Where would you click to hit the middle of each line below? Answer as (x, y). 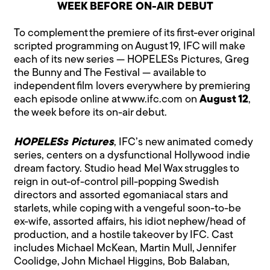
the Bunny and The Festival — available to (110, 73)
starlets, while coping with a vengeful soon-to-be (128, 209)
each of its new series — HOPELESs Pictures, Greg (132, 60)
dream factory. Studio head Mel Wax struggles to (127, 169)
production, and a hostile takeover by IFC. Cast (124, 235)
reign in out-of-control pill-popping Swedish (117, 182)
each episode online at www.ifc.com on (107, 99)
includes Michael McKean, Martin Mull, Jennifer (125, 248)
